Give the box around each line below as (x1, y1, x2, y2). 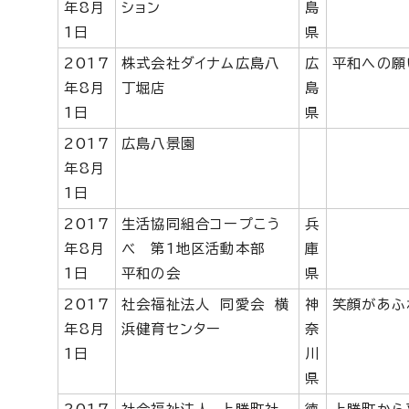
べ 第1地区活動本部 (121, 242, 280, 256)
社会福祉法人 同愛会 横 (121, 298, 290, 311)
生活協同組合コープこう (121, 217, 282, 231)
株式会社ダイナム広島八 (121, 57, 280, 70)
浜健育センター (121, 322, 222, 336)
